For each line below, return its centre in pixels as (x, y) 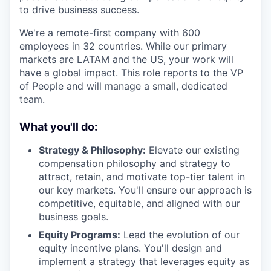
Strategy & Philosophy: (92, 150)
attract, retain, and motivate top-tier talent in (142, 176)
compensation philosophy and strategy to (135, 163)
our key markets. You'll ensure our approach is (145, 190)
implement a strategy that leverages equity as (144, 261)
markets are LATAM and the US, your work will (126, 59)
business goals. (73, 216)
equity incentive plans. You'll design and (130, 248)
